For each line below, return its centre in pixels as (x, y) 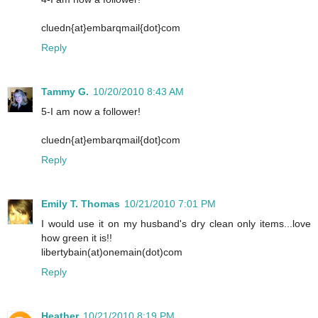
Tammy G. (65, 91)
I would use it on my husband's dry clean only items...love (176, 223)
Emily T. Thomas (81, 203)
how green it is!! (77, 237)
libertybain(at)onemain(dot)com (112, 252)
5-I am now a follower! (91, 111)
